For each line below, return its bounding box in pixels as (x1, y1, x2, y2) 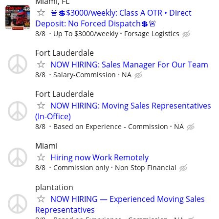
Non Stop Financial (115, 163, 176, 173)
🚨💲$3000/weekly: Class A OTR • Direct (50, 7, 192, 18)
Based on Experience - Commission (53, 122, 168, 131)
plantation (35, 181, 73, 193)
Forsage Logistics (124, 28, 179, 38)
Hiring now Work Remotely (50, 152, 149, 163)
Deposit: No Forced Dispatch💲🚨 (35, 18, 156, 29)
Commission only (53, 163, 109, 173)
